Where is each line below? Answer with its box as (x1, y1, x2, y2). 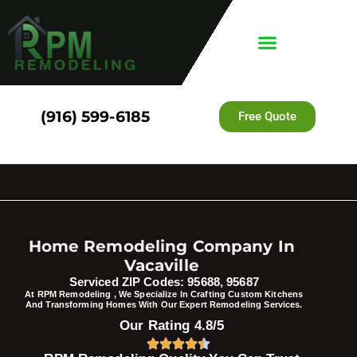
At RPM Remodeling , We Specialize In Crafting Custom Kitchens (25, 288, 304, 299)
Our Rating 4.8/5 (120, 317, 225, 333)
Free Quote (237, 109, 296, 124)
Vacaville (124, 255, 199, 275)
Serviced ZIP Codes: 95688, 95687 (69, 274, 259, 288)
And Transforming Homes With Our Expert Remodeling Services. (25, 299, 303, 309)
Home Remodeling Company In (28, 236, 295, 256)
